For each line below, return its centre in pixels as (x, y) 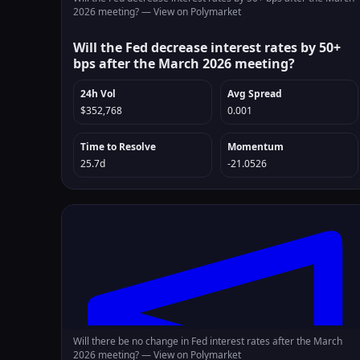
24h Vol (98, 94)
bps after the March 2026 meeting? (184, 63)
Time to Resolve (118, 147)
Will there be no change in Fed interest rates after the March (208, 341)
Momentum (255, 147)
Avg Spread (254, 94)
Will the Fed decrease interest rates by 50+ (207, 47)
